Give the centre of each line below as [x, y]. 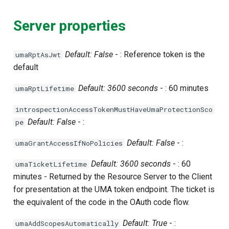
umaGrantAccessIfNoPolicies [69, 143]
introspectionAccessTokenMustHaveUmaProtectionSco [114, 110]
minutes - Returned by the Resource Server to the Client [113, 177]
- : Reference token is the [159, 55]
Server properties [70, 26]
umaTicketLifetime [51, 164]
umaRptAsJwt [38, 55]
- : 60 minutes [183, 88]
